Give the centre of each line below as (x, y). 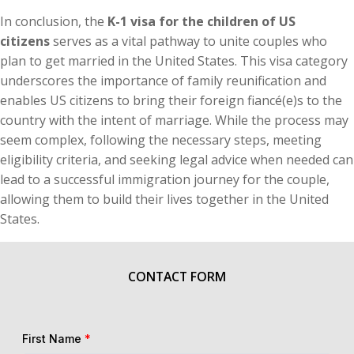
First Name (53, 338)
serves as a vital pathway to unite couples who (188, 40)
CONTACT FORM (177, 276)
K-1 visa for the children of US (201, 21)
